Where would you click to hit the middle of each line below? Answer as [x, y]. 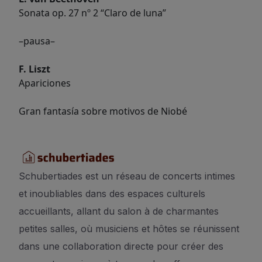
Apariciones [45, 83]
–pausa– [37, 41]
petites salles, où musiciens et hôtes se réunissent [129, 229]
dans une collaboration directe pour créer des [121, 246]
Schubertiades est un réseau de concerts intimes [127, 176]
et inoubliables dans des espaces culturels [112, 194]
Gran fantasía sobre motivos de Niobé [103, 111]
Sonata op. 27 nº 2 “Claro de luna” [92, 13]
